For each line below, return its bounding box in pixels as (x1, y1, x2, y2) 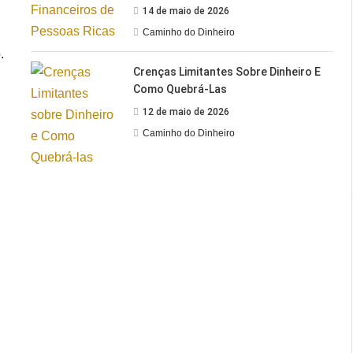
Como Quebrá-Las (133, 82, 228, 95)
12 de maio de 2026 (143, 106, 230, 117)
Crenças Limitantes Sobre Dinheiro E (133, 65, 321, 78)
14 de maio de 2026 (143, 5, 230, 17)
